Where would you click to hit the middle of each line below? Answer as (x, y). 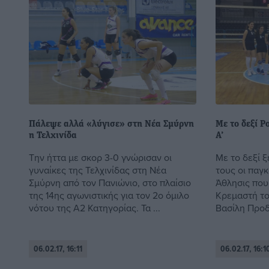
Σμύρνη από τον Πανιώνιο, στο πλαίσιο (110, 182)
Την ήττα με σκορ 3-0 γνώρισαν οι (100, 157)
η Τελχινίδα (53, 135)
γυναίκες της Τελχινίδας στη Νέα (98, 170)
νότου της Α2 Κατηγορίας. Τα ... (95, 207)
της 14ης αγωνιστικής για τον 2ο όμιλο (109, 195)
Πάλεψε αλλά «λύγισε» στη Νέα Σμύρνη (111, 124)
